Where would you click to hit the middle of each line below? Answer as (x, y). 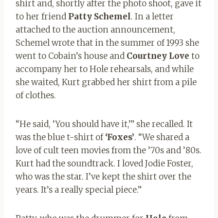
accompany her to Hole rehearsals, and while (105, 69)
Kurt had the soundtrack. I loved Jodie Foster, (104, 163)
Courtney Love (158, 56)
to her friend (42, 16)
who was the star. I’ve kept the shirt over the (103, 176)
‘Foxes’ (120, 137)
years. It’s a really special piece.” (79, 190)
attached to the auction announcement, (95, 29)
